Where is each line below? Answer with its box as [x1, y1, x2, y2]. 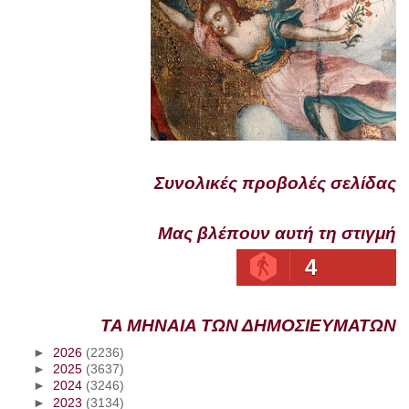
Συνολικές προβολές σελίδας [154, 173, 397, 193]
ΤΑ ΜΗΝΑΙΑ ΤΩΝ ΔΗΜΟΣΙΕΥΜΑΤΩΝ [100, 316, 397, 336]
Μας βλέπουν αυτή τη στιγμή [158, 223, 397, 243]
